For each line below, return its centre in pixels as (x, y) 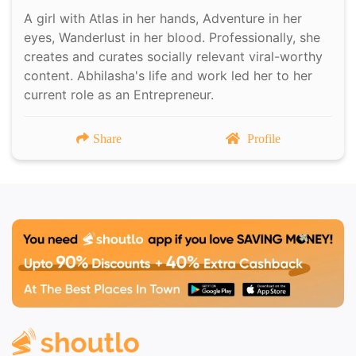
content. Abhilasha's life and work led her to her (168, 75)
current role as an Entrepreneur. (121, 94)
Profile (263, 138)
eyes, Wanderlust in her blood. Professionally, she (172, 37)
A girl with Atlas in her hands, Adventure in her (163, 18)
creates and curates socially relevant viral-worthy (173, 56)
